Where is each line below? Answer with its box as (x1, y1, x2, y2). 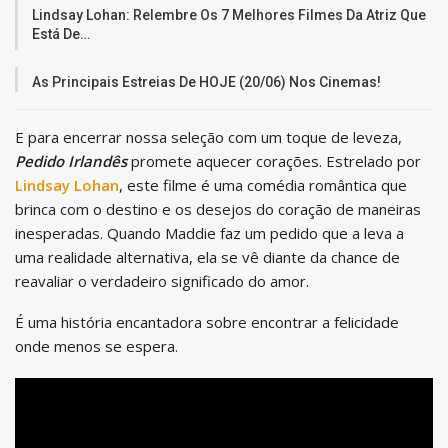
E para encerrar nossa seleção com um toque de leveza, (15, 126, 402, 147)
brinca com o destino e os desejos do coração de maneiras (15, 198, 421, 219)
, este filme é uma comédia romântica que (119, 174, 407, 195)
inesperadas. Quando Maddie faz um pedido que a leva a (15, 222, 404, 243)
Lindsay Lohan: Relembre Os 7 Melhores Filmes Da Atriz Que (32, 6, 426, 23)
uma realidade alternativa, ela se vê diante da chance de (15, 246, 400, 267)
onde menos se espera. (15, 335, 178, 356)
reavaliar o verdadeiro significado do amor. (15, 270, 309, 291)
